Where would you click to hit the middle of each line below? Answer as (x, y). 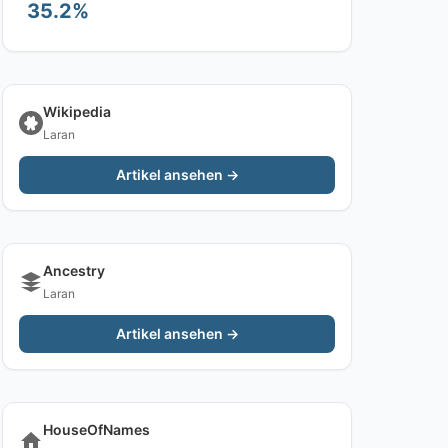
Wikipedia (77, 111)
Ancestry (74, 270)
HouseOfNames (96, 429)
